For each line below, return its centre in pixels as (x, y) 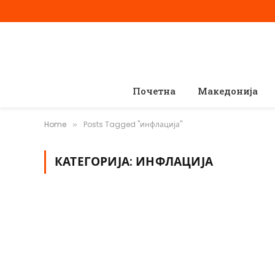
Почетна (154, 91)
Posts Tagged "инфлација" (133, 124)
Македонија (227, 91)
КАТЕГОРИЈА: (95, 162)
